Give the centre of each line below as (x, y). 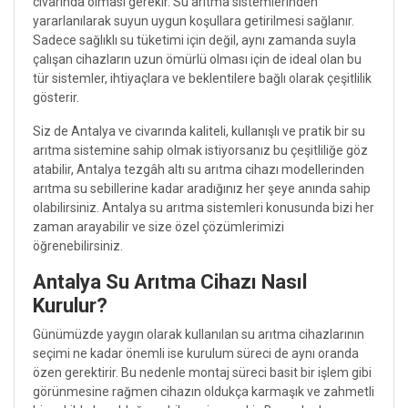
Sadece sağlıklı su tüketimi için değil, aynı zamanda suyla (194, 40)
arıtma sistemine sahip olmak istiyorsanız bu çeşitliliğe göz (200, 150)
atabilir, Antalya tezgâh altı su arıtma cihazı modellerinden (199, 169)
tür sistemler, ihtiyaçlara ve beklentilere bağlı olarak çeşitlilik (202, 78)
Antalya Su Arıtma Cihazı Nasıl (170, 281)
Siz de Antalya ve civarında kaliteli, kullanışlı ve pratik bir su (199, 131)
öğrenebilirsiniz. (78, 245)
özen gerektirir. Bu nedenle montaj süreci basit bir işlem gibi (202, 372)
